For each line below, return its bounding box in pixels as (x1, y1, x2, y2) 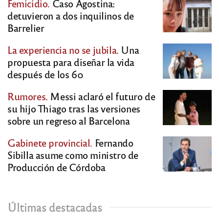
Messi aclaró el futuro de (47, 89, 155, 103)
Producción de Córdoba (7, 160, 106, 174)
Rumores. (7, 89, 48, 103)
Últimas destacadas (7, 200, 102, 215)
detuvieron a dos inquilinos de (7, 9, 134, 22)
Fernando (92, 136, 133, 150)
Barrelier (7, 21, 44, 35)
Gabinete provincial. (7, 136, 93, 150)
